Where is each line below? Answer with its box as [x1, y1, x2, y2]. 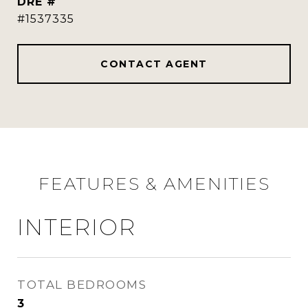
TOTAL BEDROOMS [17, 278, 146, 291]
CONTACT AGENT [100, 58, 208, 70]
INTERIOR [17, 214, 136, 241]
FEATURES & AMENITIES [38, 173, 270, 194]
